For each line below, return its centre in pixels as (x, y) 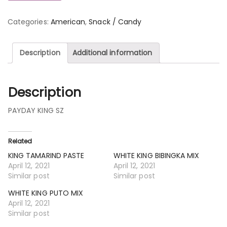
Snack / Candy (115, 22)
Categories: (29, 22)
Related (20, 141)
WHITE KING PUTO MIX (46, 193)
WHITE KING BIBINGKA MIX (157, 155)
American (68, 22)
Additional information (112, 53)
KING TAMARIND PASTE (46, 155)
